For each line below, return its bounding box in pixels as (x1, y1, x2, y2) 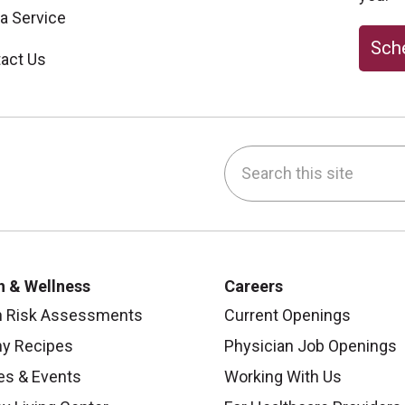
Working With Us (224, 366, 342, 386)
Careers (224, 276, 283, 296)
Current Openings (224, 305, 351, 325)
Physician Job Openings (224, 335, 397, 355)
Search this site (223, 147, 340, 167)
